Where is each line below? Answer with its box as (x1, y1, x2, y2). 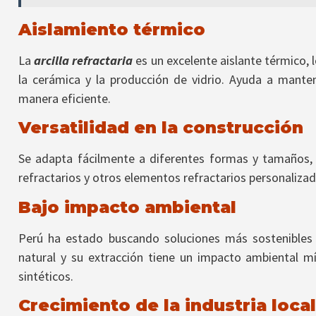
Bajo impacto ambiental (18, 196, 236, 217)
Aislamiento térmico (18, 18, 205, 39)
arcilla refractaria (34, 51, 133, 68)
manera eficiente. (18, 90, 111, 107)
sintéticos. (18, 267, 73, 284)
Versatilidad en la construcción (18, 117, 303, 138)
